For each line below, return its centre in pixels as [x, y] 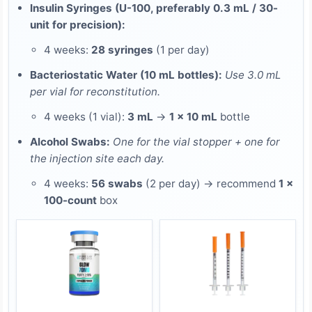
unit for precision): [78, 24]
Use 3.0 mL [253, 75]
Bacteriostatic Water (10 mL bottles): [126, 75]
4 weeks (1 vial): [86, 116]
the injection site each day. [97, 158]
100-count [70, 200]
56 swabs [117, 183]
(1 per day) [181, 49]
